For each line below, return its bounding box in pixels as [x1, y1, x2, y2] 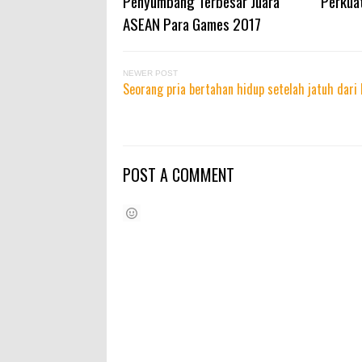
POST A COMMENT [123, 162, 234, 187]
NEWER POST [123, 68, 178, 78]
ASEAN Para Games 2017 [123, 11, 261, 35]
